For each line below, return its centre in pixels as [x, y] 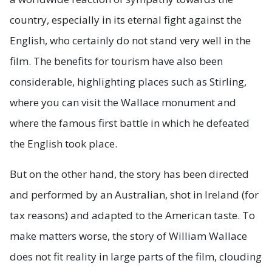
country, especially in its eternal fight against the [126, 20]
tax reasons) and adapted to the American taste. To [132, 216]
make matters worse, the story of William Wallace [128, 236]
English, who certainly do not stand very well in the [130, 41]
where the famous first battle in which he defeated [130, 123]
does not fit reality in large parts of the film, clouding [136, 257]
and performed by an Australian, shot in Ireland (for [134, 195]
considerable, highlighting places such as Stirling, [128, 82]
